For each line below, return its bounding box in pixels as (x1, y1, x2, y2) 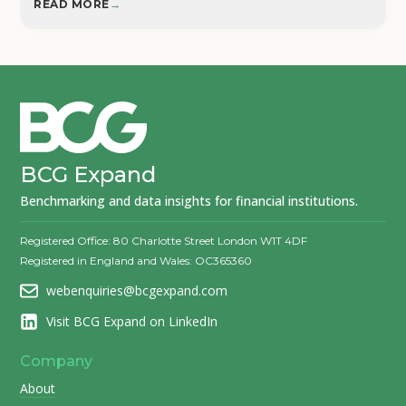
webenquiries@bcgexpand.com (43, 282, 228, 300)
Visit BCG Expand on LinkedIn (43, 313, 218, 331)
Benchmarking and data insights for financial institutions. (20, 192, 359, 210)
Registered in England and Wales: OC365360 (20, 254, 253, 268)
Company (20, 353, 93, 371)
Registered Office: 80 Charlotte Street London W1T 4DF (20, 234, 308, 248)
